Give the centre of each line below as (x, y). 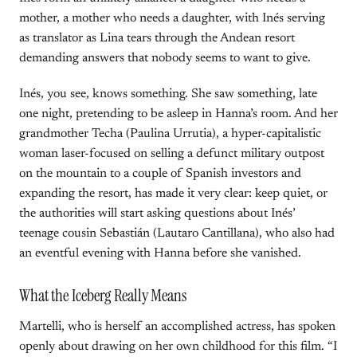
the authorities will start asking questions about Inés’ (157, 214)
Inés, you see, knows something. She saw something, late (168, 94)
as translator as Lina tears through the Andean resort (157, 38)
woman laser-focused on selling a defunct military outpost (172, 154)
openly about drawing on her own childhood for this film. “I (178, 347)
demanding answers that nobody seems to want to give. (165, 58)
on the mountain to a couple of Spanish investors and (160, 174)
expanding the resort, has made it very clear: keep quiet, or (173, 194)
